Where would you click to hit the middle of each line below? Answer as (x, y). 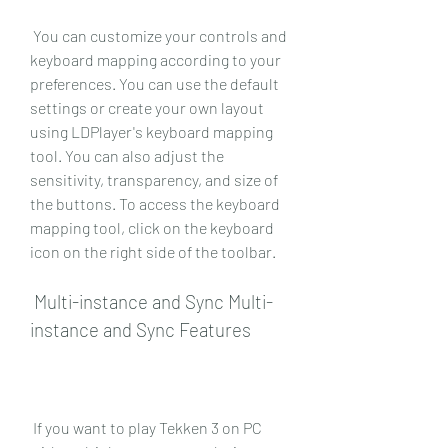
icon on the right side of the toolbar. (153, 251)
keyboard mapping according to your (155, 59)
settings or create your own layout (147, 107)
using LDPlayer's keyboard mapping (151, 131)
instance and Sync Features (140, 329)
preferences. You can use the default (154, 83)
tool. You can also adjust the (127, 155)
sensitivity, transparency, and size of (154, 179)
